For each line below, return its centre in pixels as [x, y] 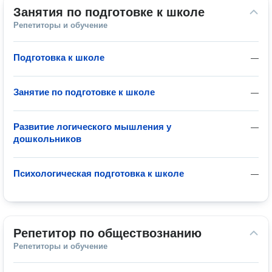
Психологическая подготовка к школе [99, 173]
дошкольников [47, 139]
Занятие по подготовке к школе [84, 92]
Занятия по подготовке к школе [109, 12]
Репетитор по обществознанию [107, 233]
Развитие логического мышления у [92, 127]
